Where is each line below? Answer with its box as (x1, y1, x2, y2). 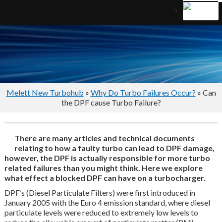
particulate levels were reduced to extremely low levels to (4, 208, 198, 218)
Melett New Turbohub (6, 88, 84, 98)
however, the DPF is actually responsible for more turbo (4, 153, 210, 163)
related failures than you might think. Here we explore (4, 163, 203, 173)
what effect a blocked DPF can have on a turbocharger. (4, 173, 206, 183)
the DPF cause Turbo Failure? (61, 98, 161, 108)
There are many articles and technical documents (14, 133, 195, 143)
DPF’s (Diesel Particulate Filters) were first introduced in (4, 188, 195, 198)
